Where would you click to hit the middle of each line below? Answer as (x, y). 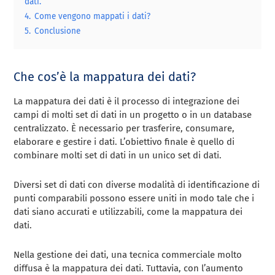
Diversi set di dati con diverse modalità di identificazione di (137, 184)
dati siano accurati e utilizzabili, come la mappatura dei (128, 211)
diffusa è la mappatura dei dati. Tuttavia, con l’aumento (129, 268)
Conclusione (58, 31)
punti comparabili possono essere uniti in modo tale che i (134, 198)
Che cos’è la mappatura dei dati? (105, 76)
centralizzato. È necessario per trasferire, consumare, (124, 128)
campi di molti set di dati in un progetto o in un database (133, 114)
